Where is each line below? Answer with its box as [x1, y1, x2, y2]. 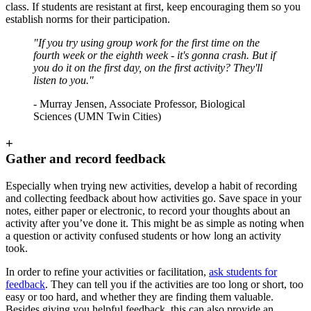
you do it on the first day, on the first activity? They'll [33, 62, 262, 74]
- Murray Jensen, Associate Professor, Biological [33, 98, 245, 110]
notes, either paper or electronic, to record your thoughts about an [6, 204, 290, 217]
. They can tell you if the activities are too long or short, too [45, 278, 303, 290]
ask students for [209, 265, 277, 278]
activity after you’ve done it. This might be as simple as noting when [6, 217, 304, 229]
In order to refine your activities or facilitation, [6, 265, 209, 278]
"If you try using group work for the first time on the [33, 37, 260, 49]
